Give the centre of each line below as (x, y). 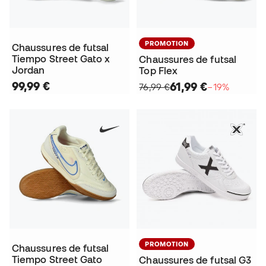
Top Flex (159, 71)
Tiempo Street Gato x (61, 59)
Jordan (28, 70)
